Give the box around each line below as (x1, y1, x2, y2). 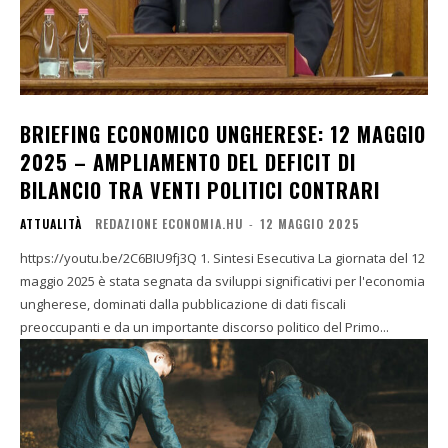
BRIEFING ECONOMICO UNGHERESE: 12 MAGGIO (20, 119, 426, 150)
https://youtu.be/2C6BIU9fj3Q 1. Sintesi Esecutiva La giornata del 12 (20, 249, 200, 268)
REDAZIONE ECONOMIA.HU (95, 215, 243, 233)
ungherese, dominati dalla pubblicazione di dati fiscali (20, 295, 346, 314)
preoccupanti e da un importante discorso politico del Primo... (20, 318, 389, 337)
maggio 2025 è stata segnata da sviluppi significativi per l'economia (20, 272, 425, 291)
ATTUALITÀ (20, 215, 82, 233)
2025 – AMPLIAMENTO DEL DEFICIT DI (20, 147, 356, 178)
